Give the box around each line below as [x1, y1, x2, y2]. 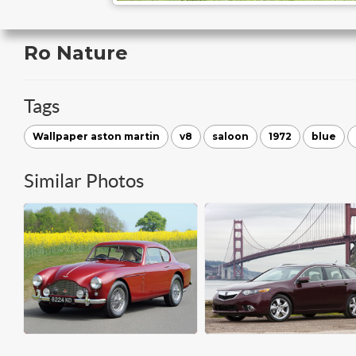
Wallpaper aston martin [33, 130, 160, 142]
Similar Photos [24, 170, 144, 192]
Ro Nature [24, 41, 128, 64]
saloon [212, 130, 249, 142]
